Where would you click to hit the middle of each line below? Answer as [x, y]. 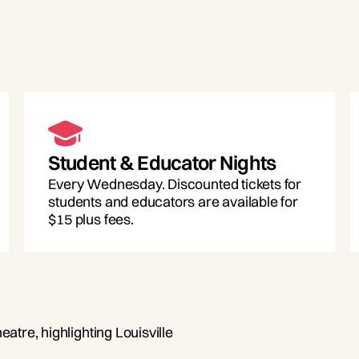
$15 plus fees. [91, 219]
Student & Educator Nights [162, 162]
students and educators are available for [173, 201]
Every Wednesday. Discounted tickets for [175, 184]
